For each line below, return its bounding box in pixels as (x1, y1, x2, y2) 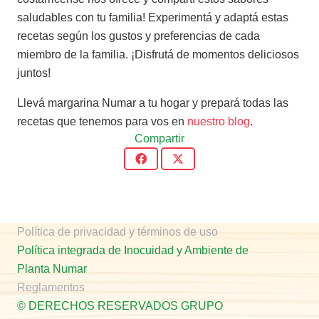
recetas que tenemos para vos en (17, 115, 187, 127)
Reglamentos (17, 281, 85, 293)
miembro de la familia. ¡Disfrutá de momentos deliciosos (17, 48, 299, 61)
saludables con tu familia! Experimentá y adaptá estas (17, 11, 288, 23)
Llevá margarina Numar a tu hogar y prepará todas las (17, 96, 288, 109)
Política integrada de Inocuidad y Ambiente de (17, 244, 249, 256)
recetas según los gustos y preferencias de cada (17, 29, 260, 42)
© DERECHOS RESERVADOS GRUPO (17, 299, 223, 312)
